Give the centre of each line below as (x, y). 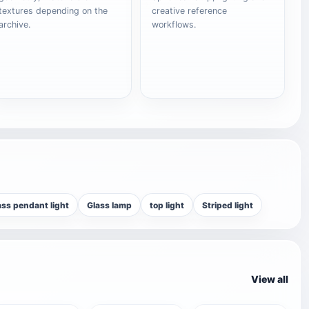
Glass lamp (109, 205)
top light (167, 205)
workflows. (174, 24)
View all (270, 279)
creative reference (190, 11)
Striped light (228, 205)
